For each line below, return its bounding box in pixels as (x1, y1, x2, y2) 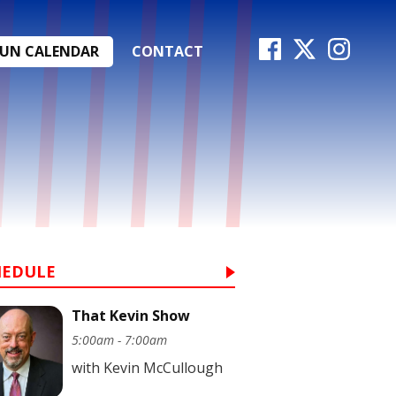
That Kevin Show (72, 305, 190, 325)
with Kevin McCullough (72, 357, 223, 377)
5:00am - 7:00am (72, 331, 167, 348)
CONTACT (132, 41, 204, 61)
